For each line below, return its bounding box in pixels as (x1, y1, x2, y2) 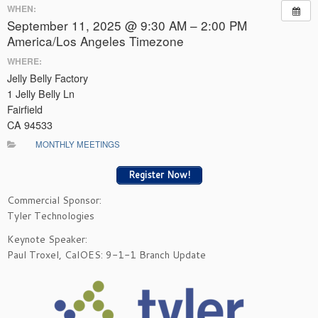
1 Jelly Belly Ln (7, 86, 75, 101)
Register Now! (128, 168, 190, 182)
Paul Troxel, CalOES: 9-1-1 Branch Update (7, 247, 206, 262)
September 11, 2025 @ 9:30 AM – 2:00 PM (7, 16, 247, 34)
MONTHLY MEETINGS (35, 138, 120, 150)
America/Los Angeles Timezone (7, 32, 184, 50)
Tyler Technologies (7, 208, 94, 223)
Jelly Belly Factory (7, 70, 88, 85)
